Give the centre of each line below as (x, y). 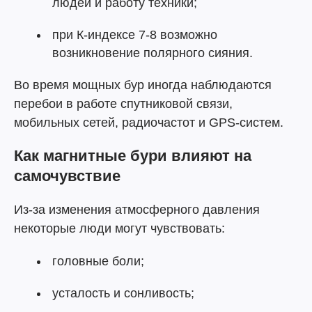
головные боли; (98, 261)
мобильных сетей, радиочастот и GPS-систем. (149, 123)
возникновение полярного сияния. (153, 53)
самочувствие (67, 176)
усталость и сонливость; (123, 293)
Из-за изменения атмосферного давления (137, 210)
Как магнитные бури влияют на (133, 156)
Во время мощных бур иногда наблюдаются (143, 85)
